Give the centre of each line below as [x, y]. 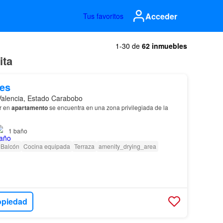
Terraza [84, 146]
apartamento [29, 108]
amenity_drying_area [127, 146]
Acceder [161, 16]
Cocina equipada [47, 146]
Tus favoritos [103, 16]
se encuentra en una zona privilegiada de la [108, 107]
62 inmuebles [165, 46]
